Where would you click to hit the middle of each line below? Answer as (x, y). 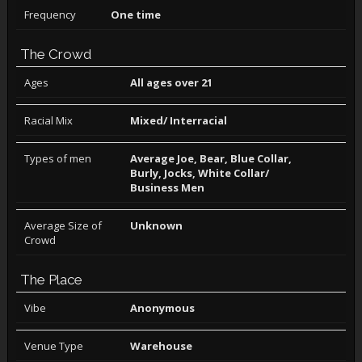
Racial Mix (48, 120)
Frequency (50, 15)
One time (135, 15)
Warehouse (162, 346)
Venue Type (53, 346)
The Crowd (55, 54)
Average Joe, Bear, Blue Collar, (211, 158)
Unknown (157, 225)
